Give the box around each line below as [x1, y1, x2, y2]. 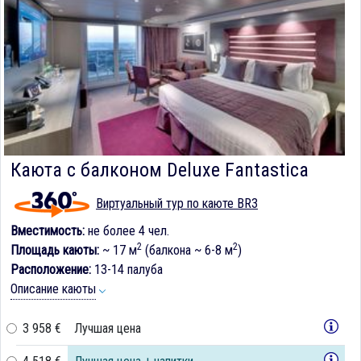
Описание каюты [10, 280, 96, 297]
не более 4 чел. [85, 222, 169, 239]
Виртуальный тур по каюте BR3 [96, 195, 258, 211]
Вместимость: [10, 222, 85, 239]
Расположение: [10, 261, 91, 277]
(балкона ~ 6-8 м [142, 242, 233, 258]
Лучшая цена [74, 320, 141, 336]
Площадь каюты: [10, 242, 99, 258]
